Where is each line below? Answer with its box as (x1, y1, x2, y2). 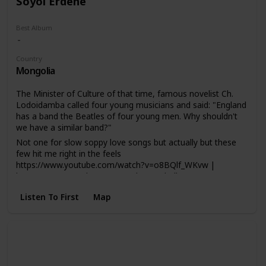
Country (15, 54, 42, 64)
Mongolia (15, 64, 55, 78)
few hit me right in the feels (15, 147, 121, 159)
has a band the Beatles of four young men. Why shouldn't (15, 110, 237, 122)
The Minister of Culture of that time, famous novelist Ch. (15, 87, 233, 99)
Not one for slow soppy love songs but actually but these (15, 136, 236, 148)
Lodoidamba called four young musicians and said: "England (15, 99, 246, 110)
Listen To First (20, 191, 79, 203)
